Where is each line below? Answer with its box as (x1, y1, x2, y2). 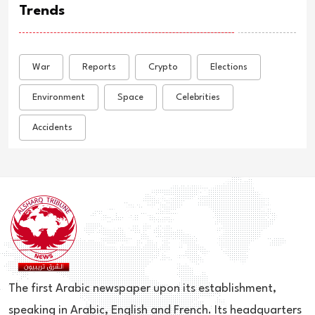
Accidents (32, 122, 72, 132)
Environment (32, 92, 85, 102)
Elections (210, 62, 247, 72)
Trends (19, 4, 65, 19)
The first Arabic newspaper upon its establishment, (8, 282, 276, 295)
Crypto (148, 62, 178, 72)
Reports (82, 62, 116, 72)
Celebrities (176, 92, 220, 102)
